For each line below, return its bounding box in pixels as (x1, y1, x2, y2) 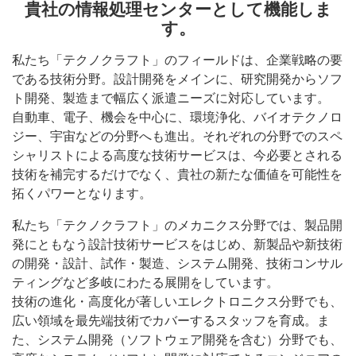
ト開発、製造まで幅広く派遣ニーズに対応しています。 (12, 91, 330, 105)
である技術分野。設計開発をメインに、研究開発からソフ (12, 72, 342, 86)
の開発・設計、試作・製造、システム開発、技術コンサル (12, 257, 342, 270)
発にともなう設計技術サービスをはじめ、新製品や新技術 (12, 238, 342, 251)
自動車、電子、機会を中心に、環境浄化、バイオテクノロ (12, 110, 342, 124)
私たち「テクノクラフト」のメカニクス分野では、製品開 (12, 219, 342, 232)
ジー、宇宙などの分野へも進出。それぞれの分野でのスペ (12, 130, 342, 143)
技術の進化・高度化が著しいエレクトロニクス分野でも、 (12, 295, 342, 308)
